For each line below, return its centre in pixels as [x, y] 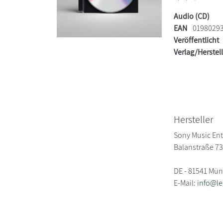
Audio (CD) [192, 16]
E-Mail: [186, 183]
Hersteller [194, 119]
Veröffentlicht [197, 40]
